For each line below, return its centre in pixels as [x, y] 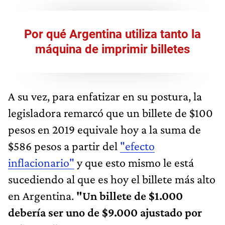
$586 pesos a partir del [64, 146]
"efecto [137, 146]
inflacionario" [41, 162]
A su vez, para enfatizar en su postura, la [105, 96]
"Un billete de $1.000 [130, 195]
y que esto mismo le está [134, 162]
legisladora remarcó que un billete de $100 [110, 113]
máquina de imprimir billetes [113, 49]
